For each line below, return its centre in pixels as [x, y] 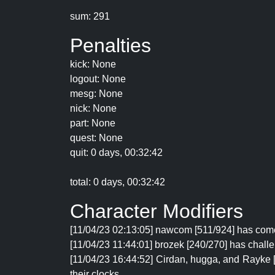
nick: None [93, 108]
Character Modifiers [157, 211]
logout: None [98, 79]
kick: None [93, 64]
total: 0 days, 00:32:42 [118, 182]
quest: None [96, 138]
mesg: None [96, 94]
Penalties [110, 45]
